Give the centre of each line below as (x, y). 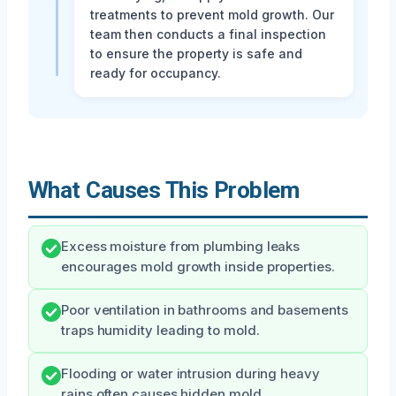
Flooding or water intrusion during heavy (190, 373)
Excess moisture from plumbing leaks (181, 246)
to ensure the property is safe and (196, 53)
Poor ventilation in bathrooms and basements (205, 310)
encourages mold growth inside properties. (198, 267)
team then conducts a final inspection (208, 34)
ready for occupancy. (156, 72)
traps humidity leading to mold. (160, 330)
